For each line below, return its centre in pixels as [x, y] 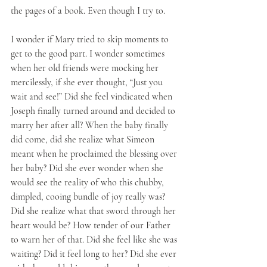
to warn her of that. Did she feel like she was [95, 240]
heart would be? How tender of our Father [92, 225]
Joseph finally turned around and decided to [94, 111]
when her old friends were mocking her [86, 68]
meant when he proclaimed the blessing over [95, 154]
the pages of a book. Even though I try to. [89, 11]
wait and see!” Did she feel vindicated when [93, 97]
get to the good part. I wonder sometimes [89, 54]
